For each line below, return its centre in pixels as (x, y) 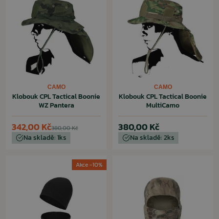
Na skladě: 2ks (152, 138)
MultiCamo (163, 105)
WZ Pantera (56, 105)
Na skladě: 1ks (45, 138)
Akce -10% (89, 165)
